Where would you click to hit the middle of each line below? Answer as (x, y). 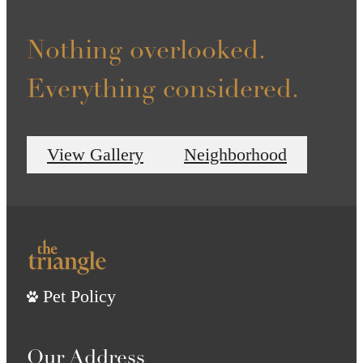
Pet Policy (79, 296)
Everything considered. (163, 90)
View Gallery (95, 154)
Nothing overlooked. (145, 51)
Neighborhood (235, 154)
